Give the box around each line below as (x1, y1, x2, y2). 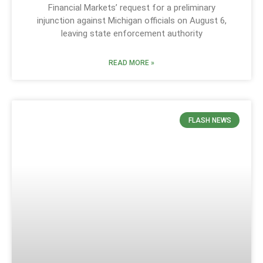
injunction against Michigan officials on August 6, (36, 15, 227, 26)
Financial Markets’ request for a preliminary (48, 2, 215, 14)
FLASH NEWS (188, 116, 231, 124)
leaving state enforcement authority (60, 28, 203, 39)
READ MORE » (109, 59, 154, 68)
